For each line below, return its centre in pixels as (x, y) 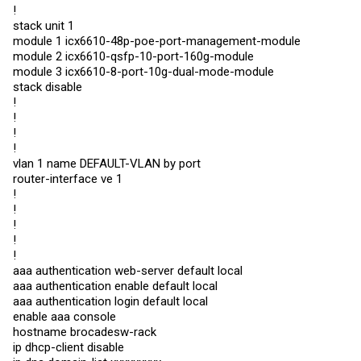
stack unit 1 (44, 26)
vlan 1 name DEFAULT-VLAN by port (107, 164)
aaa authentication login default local (110, 301)
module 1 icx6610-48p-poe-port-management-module (157, 41)
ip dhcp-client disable (68, 347)
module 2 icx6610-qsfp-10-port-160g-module (133, 56)
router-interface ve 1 (68, 179)
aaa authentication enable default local (115, 286)
